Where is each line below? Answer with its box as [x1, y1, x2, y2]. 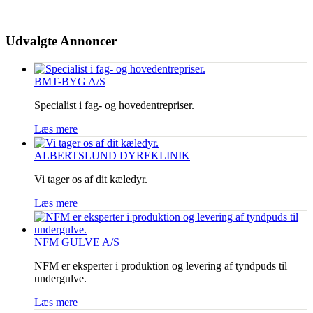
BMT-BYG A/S [34, 75, 105, 87]
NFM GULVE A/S [34, 235, 119, 248]
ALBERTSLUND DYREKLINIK [34, 149, 190, 161]
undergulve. [34, 272, 87, 284]
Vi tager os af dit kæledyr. [34, 173, 147, 185]
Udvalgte [6, 33, 57, 48]
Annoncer [57, 33, 117, 48]
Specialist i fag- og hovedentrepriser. [34, 99, 194, 111]
